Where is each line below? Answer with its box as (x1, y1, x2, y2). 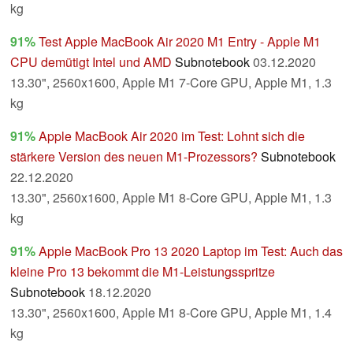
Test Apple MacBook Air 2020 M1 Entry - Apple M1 (39, 32, 321, 51)
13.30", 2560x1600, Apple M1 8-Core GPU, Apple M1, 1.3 (10, 188, 332, 207)
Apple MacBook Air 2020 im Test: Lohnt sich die (39, 127, 305, 146)
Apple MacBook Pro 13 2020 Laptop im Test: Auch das (39, 242, 343, 261)
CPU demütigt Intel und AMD (10, 53, 172, 72)
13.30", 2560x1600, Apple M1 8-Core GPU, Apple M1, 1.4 (10, 303, 332, 322)
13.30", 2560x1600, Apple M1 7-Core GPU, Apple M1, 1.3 (10, 73, 332, 92)
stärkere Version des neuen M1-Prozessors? (10, 147, 258, 166)
